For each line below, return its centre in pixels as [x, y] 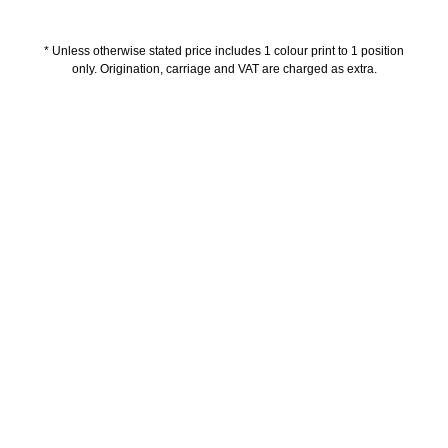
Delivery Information [224, 207]
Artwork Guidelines [151, 261]
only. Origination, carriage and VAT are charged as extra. [224, 69]
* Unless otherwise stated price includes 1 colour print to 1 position [224, 51]
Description [224, 153]
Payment [335, 261]
